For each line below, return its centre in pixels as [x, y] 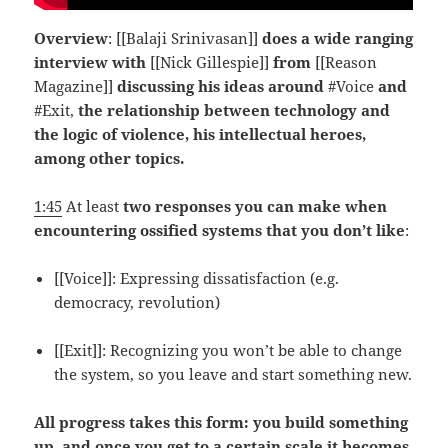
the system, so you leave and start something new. [233, 373]
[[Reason [344, 61]
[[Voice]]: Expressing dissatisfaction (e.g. [197, 277]
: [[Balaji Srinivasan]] [185, 37]
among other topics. [109, 157]
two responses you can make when [255, 205]
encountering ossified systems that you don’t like [220, 229]
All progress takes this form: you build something [221, 421]
